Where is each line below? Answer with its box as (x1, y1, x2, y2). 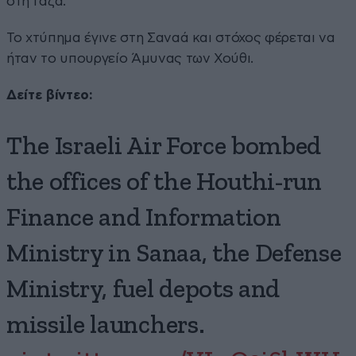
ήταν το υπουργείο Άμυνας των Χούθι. (6, 51, 254, 65)
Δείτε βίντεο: (6, 87, 93, 102)
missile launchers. (6, 312, 205, 339)
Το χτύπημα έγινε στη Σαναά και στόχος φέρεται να (6, 30, 335, 44)
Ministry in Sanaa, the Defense (6, 241, 342, 267)
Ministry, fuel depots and (6, 277, 280, 303)
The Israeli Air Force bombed (6, 133, 322, 160)
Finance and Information (6, 205, 281, 231)
